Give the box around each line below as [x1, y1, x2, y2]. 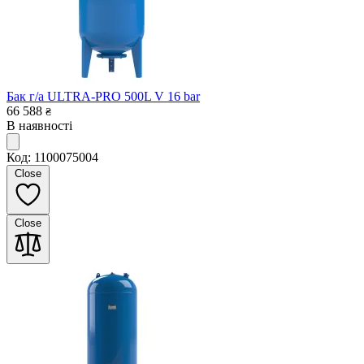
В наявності [6, 118, 72, 132]
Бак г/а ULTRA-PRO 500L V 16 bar [6, 89, 200, 103]
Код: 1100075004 [6, 149, 98, 164]
